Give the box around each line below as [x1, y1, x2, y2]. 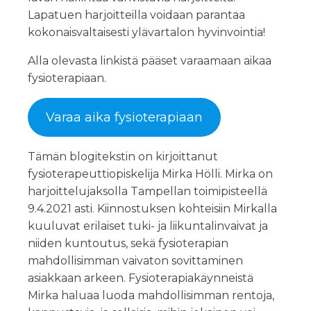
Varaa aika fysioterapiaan [45, 109, 203, 125]
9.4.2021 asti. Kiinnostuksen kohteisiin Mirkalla [28, 201, 277, 215]
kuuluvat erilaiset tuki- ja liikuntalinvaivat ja [28, 219, 268, 233]
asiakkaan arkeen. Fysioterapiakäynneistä [28, 271, 253, 285]
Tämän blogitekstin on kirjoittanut [28, 149, 218, 163]
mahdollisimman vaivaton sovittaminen [28, 253, 243, 267]
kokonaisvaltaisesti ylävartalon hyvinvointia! [28, 25, 265, 39]
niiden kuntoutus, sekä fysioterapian [28, 236, 228, 250]
